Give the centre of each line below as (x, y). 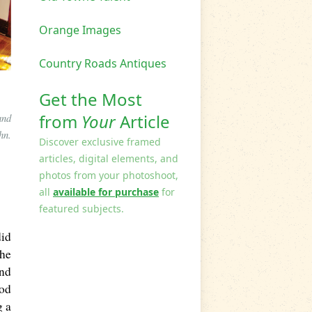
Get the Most (91, 100)
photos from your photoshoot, (109, 175)
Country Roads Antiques (103, 64)
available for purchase (106, 192)
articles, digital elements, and (109, 159)
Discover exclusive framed (100, 142)
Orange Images (80, 30)
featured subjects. (81, 209)
